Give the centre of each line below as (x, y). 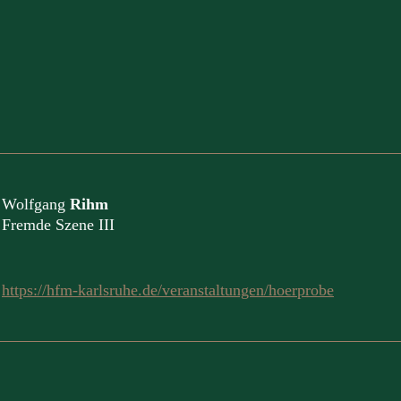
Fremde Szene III (58, 225)
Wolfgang (36, 204)
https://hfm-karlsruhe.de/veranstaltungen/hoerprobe (168, 290)
